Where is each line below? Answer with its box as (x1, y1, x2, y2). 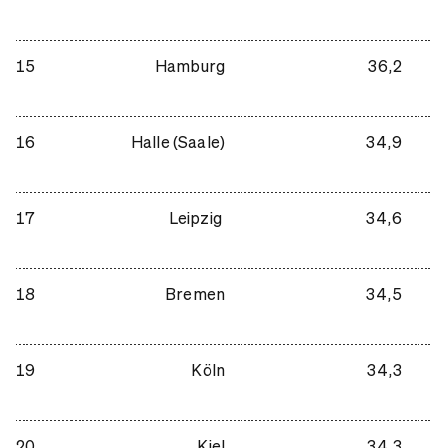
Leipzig (168, 206, 225, 228)
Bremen (165, 282, 225, 304)
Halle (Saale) (130, 130, 225, 152)
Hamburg (154, 54, 225, 76)
